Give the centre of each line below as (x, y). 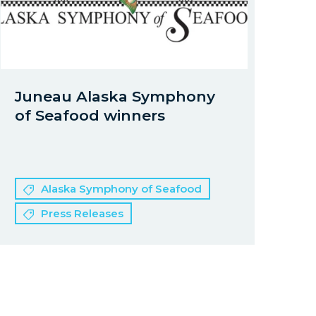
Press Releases (82, 213)
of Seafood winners (90, 115)
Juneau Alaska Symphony (115, 96)
